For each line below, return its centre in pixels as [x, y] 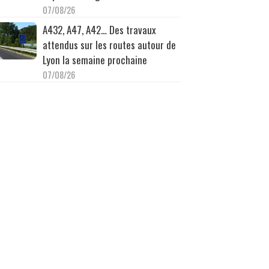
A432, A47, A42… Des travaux [99, 29]
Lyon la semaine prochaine [95, 59]
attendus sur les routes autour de [109, 44]
